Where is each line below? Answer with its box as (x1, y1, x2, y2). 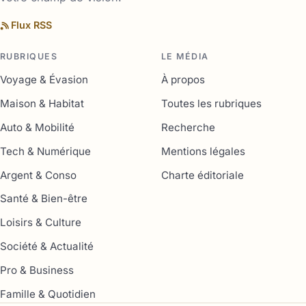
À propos (161, 73, 205, 87)
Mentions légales (161, 144, 245, 158)
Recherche (161, 120, 215, 134)
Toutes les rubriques (161, 97, 262, 111)
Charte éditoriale (161, 168, 244, 182)
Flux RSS (11, 19, 52, 31)
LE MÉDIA (161, 51, 209, 61)
